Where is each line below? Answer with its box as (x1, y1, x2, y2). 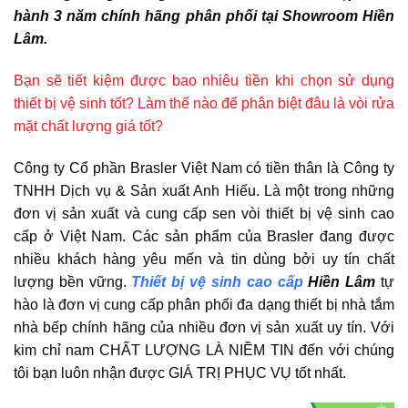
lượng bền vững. (14, 273, 127, 290)
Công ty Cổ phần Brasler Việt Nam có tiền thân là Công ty (14, 159, 394, 176)
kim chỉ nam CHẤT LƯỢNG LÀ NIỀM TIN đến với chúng (14, 342, 394, 358)
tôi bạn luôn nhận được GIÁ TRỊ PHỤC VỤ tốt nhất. (14, 364, 346, 381)
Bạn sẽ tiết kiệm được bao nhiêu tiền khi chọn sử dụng (14, 72, 394, 88)
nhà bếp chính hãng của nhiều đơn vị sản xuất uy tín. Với (14, 319, 394, 335)
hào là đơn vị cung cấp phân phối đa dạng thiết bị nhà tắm (14, 296, 394, 312)
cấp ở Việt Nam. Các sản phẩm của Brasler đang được (14, 228, 394, 244)
